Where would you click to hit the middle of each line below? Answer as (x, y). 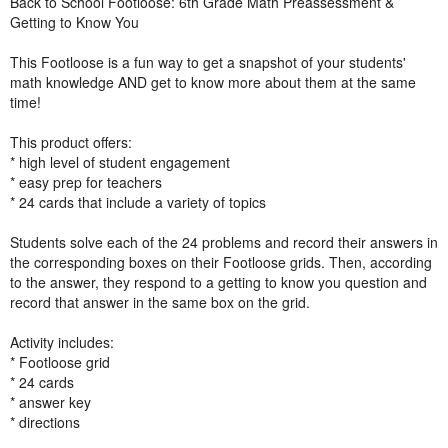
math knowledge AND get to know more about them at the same (213, 81)
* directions (45, 421)
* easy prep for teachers (86, 181)
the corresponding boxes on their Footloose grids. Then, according (221, 261)
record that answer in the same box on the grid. (160, 301)
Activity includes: (62, 341)
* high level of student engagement (120, 161)
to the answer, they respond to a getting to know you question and (218, 281)
